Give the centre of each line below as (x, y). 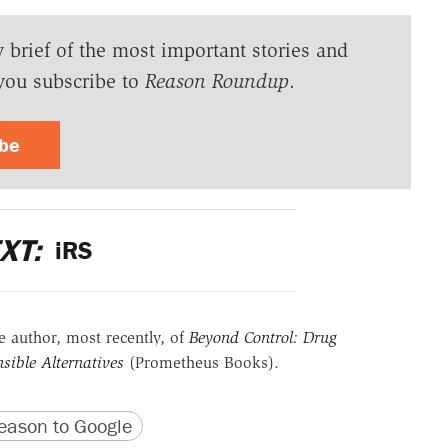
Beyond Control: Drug (262, 338)
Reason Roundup (216, 81)
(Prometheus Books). (201, 363)
